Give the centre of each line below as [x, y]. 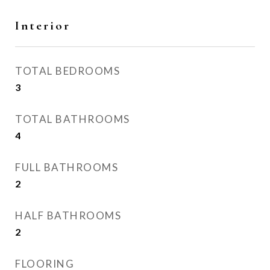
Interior [43, 26]
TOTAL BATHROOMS [73, 119]
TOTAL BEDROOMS [67, 71]
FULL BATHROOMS [67, 167]
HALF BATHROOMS [68, 215]
